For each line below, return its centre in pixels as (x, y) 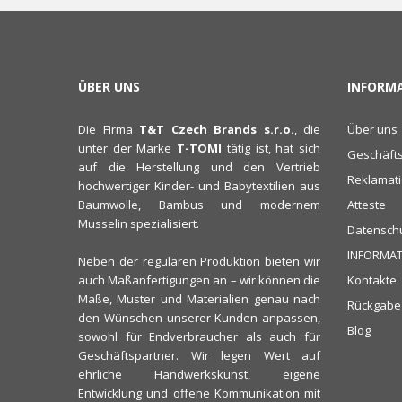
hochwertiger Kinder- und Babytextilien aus (199, 185)
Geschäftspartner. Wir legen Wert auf (199, 355)
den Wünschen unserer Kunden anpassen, (199, 317)
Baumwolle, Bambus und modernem (199, 204)
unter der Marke (128, 148)
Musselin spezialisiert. (140, 223)
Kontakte (372, 280)
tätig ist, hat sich (271, 148)
